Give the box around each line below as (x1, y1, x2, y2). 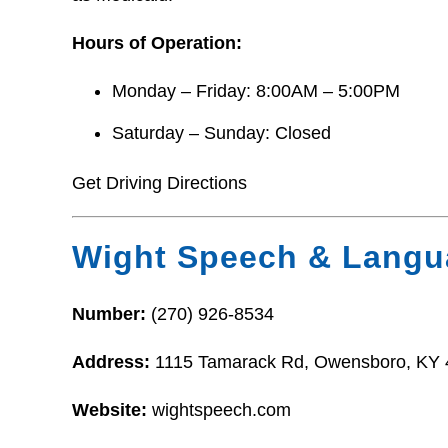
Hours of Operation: (72, 32, 242, 53)
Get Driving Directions (72, 173, 247, 194)
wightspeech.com (152, 399, 291, 420)
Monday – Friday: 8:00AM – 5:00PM (112, 80, 400, 101)
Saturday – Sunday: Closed (112, 123, 331, 144)
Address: (72, 351, 155, 372)
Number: (72, 303, 151, 324)
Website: (72, 399, 152, 420)
